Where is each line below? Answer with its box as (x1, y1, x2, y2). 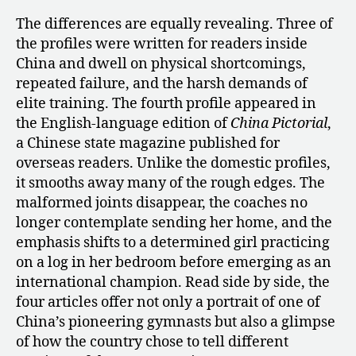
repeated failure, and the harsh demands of (16, 74, 308, 93)
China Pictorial (230, 114, 327, 133)
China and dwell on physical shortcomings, (16, 54, 306, 73)
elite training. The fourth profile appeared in (16, 94, 316, 113)
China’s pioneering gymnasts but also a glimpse (16, 312, 335, 331)
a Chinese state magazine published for (16, 133, 280, 153)
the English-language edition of (16, 114, 230, 133)
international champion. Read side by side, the (16, 273, 330, 292)
